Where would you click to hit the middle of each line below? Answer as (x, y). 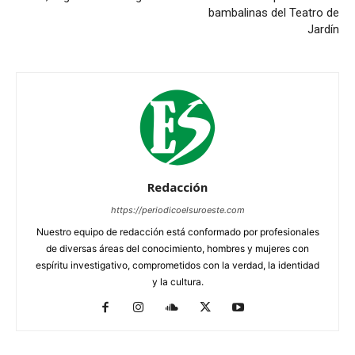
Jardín (323, 29)
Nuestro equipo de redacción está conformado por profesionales (177, 231)
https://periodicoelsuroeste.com (177, 210)
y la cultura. (177, 281)
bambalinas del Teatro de (274, 12)
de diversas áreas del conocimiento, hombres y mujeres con (177, 248)
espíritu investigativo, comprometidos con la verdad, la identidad (177, 265)
